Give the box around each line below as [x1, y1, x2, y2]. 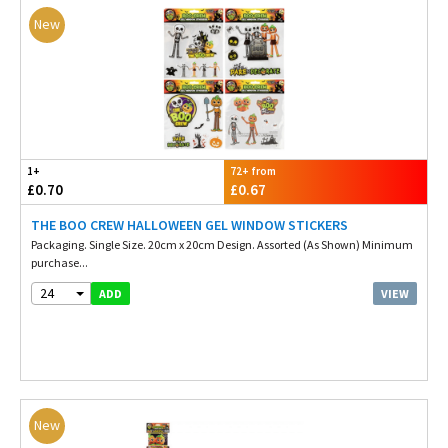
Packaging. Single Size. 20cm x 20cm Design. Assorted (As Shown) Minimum [31, 237, 413, 252]
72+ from [230, 164, 276, 178]
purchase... [31, 255, 88, 270]
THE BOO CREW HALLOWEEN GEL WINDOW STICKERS [31, 216, 348, 234]
